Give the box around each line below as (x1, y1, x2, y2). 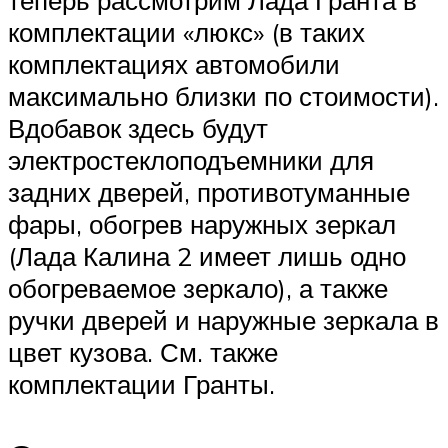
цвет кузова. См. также (8, 335, 278, 368)
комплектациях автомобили (8, 47, 340, 80)
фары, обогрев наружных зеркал (8, 207, 396, 240)
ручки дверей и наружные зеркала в (8, 303, 439, 336)
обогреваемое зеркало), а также (8, 271, 388, 304)
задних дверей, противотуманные (8, 175, 410, 208)
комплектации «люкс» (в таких (8, 15, 365, 48)
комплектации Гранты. (8, 367, 275, 400)
